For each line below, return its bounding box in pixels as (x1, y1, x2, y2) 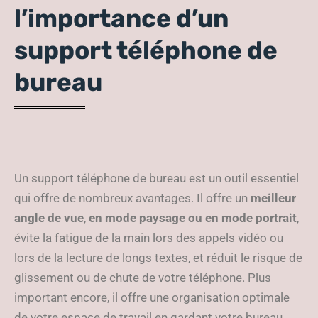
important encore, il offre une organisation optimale (14, 290, 290, 305)
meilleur (248, 191, 296, 205)
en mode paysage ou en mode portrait (89, 211, 297, 225)
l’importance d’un (14, 4, 229, 33)
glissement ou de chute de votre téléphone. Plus (14, 270, 271, 285)
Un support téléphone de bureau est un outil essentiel (14, 171, 299, 185)
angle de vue (14, 211, 84, 225)
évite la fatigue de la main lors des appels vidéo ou (14, 231, 283, 245)
